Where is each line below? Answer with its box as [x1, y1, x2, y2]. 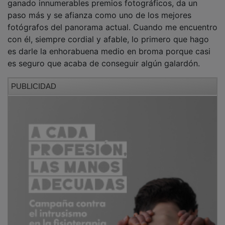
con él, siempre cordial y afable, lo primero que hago [8, 27, 209, 37]
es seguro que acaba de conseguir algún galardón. [8, 51, 202, 61]
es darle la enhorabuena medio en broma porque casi [8, 39, 210, 49]
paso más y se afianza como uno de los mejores [8, 3, 191, 13]
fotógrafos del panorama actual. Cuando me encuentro [8, 15, 217, 25]
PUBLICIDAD [11, 74, 56, 83]
